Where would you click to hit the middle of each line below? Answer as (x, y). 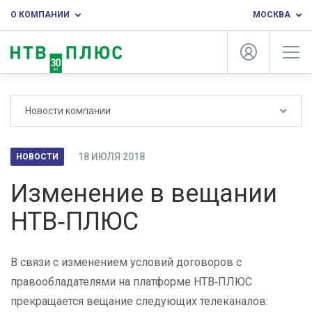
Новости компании (68, 111)
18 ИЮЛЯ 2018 (111, 157)
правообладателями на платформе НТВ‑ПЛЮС (131, 282)
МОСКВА (272, 15)
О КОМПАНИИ (40, 15)
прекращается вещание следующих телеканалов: (139, 301)
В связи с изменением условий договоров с (126, 262)
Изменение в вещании (144, 194)
